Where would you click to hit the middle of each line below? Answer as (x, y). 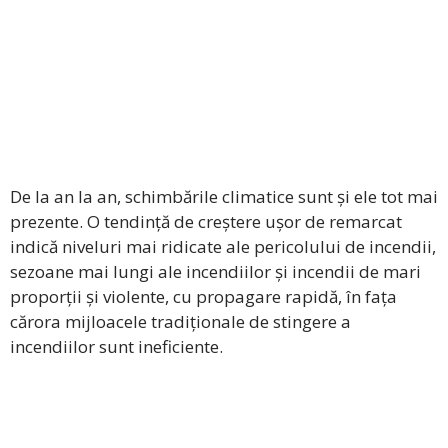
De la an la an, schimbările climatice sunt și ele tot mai (224, 197)
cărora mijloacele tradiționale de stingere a (180, 322)
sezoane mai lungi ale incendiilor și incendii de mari (215, 272)
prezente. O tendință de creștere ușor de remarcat (206, 222)
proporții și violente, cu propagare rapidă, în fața (203, 297)
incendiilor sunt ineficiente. (116, 347)
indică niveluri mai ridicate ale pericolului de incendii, (223, 247)
